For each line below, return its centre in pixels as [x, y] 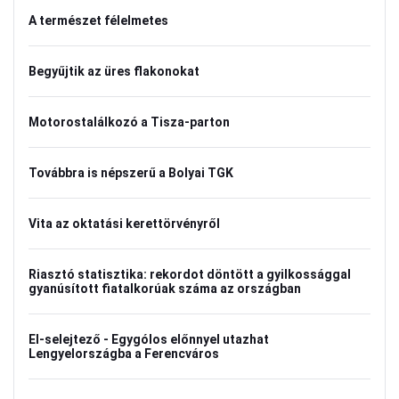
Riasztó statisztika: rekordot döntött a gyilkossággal [190, 274]
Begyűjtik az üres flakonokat [114, 71]
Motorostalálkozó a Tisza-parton [129, 122]
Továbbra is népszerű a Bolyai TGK [131, 173]
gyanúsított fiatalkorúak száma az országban [165, 289]
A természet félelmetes [98, 20]
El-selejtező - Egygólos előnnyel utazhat [149, 339]
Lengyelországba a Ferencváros [124, 354]
